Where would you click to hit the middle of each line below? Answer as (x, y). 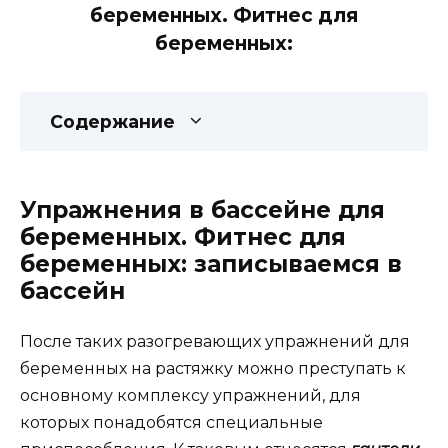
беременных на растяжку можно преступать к (213, 368)
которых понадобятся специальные (171, 422)
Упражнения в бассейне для (202, 209)
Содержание (112, 121)
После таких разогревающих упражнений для (215, 341)
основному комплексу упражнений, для (190, 395)
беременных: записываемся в (211, 263)
